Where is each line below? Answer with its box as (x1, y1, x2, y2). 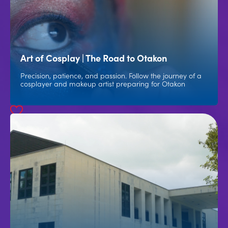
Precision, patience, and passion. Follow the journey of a (20, 70, 202, 80)
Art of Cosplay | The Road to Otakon (20, 51, 167, 64)
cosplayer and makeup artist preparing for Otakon (20, 78, 185, 89)
